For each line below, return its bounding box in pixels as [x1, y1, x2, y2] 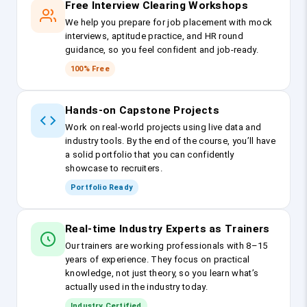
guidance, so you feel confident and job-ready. [65, 45, 258, 56]
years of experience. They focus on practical [65, 254, 250, 265]
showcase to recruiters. [65, 163, 162, 174]
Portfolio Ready [71, 183, 133, 193]
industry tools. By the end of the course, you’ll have [65, 136, 275, 147]
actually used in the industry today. [65, 282, 208, 293]
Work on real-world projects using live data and [65, 122, 262, 133]
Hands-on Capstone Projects [65, 104, 219, 117]
